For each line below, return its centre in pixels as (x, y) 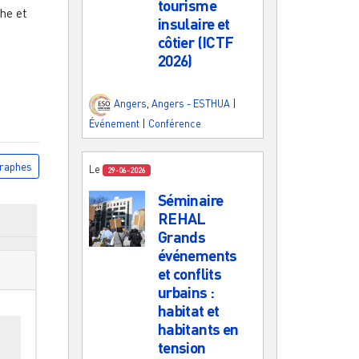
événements (197, 255)
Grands (182, 236)
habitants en (198, 329)
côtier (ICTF (196, 42)
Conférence (175, 123)
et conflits (190, 273)
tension (182, 347)
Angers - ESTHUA (191, 104)
